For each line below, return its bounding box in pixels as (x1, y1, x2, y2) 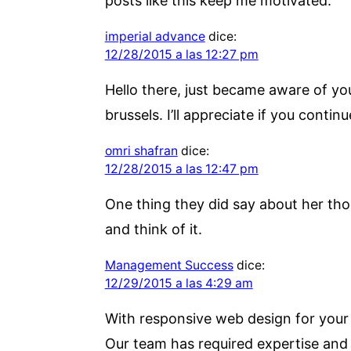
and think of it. (104, 220, 202, 237)
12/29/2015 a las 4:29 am (104, 275, 253, 291)
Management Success (104, 257, 233, 273)
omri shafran (104, 143, 178, 158)
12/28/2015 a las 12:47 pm (104, 161, 259, 176)
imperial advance (104, 28, 205, 44)
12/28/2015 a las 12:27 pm (104, 46, 259, 62)
